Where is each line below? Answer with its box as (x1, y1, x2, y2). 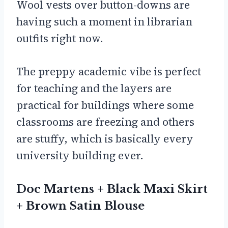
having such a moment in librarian (16, 14, 192, 29)
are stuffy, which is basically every (16, 131, 193, 146)
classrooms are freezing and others (16, 114, 194, 129)
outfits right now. (16, 31, 103, 46)
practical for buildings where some (16, 97, 194, 112)
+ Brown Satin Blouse (16, 198, 145, 213)
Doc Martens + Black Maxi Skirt (16, 182, 208, 196)
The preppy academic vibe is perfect (16, 64, 201, 79)
